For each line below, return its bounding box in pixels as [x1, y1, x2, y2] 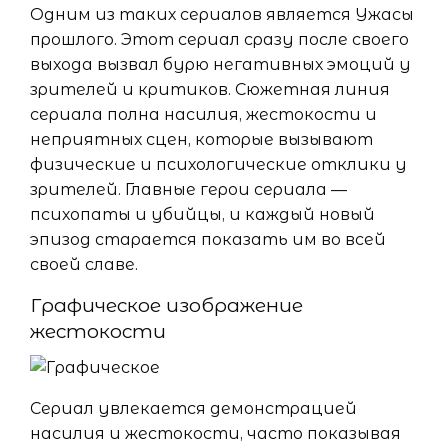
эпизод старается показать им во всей [30, 230, 386, 250]
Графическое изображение [30, 294, 303, 318]
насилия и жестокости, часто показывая [30, 423, 401, 443]
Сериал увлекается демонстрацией [30, 398, 357, 418]
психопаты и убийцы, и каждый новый [30, 205, 375, 225]
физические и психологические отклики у [30, 155, 407, 175]
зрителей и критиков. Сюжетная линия [30, 80, 390, 100]
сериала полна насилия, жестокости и [30, 105, 377, 125]
